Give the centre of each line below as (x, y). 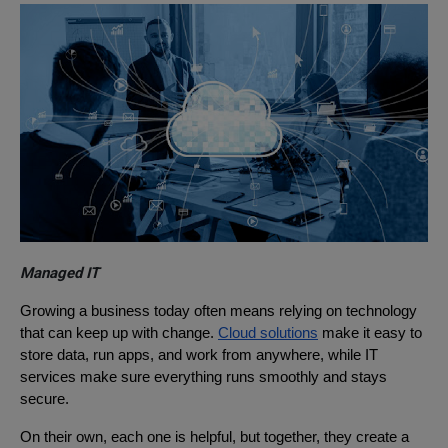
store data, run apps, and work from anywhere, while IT (199, 354)
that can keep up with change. (119, 332)
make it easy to (370, 332)
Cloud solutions (268, 332)
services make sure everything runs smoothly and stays (203, 376)
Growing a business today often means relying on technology (218, 310)
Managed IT (59, 272)
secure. (46, 398)
